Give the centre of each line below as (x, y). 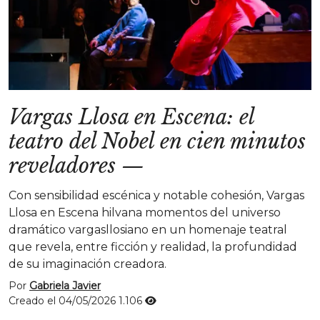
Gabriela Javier (65, 286)
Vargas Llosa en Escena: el (131, 117)
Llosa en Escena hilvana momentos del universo (145, 212)
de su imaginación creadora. (87, 264)
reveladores (62, 166)
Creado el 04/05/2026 (64, 301)
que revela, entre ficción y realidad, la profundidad (153, 247)
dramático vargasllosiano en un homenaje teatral (148, 230)
